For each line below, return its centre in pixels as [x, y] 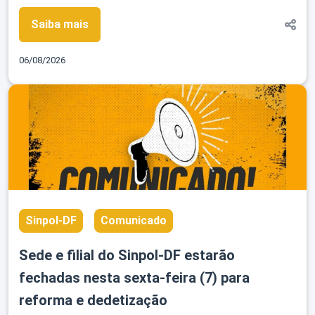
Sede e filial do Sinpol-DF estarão [127, 256]
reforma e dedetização [93, 301]
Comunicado [134, 221]
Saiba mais [60, 25]
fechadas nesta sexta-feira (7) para [134, 278]
